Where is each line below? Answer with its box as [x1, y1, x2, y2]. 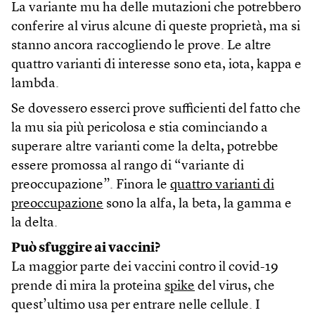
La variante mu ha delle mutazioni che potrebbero [11, 1, 301, 15]
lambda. [11, 77, 59, 91]
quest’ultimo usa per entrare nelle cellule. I [11, 299, 260, 313]
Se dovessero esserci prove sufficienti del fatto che [11, 103, 301, 117]
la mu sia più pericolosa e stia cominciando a [11, 122, 268, 136]
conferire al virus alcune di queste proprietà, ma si [11, 20, 300, 34]
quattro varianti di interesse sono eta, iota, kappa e [11, 58, 302, 72]
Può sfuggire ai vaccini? [11, 242, 160, 256]
